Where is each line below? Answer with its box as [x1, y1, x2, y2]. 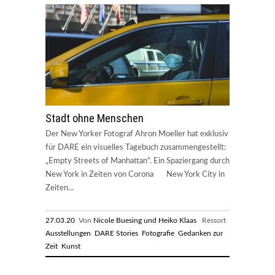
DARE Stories [95, 229, 138, 237]
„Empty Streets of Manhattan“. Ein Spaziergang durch [45, 157, 230, 165]
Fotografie [142, 229, 174, 237]
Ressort [196, 216, 228, 224]
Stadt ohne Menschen [45, 111, 144, 125]
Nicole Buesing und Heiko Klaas [93, 216, 196, 224]
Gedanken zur [178, 229, 223, 237]
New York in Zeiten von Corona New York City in [45, 170, 225, 179]
